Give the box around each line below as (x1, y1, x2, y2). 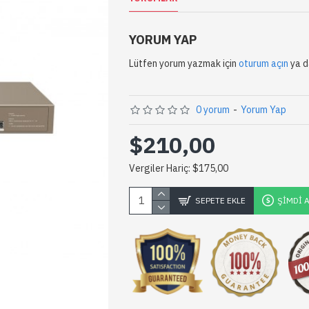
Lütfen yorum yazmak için (129, 57, 239, 70)
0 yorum (196, 103, 230, 116)
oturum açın (239, 57, 289, 70)
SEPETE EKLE (195, 195, 246, 206)
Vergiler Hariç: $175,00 (129, 162, 229, 175)
